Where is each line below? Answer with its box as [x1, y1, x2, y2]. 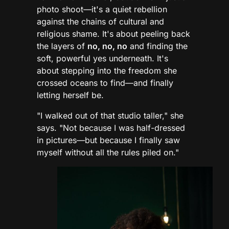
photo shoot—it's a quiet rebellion [37, 4, 167, 15]
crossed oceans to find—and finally [37, 78, 173, 88]
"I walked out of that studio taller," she [37, 110, 184, 121]
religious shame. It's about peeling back [37, 29, 190, 39]
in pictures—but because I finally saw [37, 135, 180, 146]
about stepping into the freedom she [37, 65, 177, 76]
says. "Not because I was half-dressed [37, 123, 185, 133]
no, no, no [87, 41, 127, 52]
